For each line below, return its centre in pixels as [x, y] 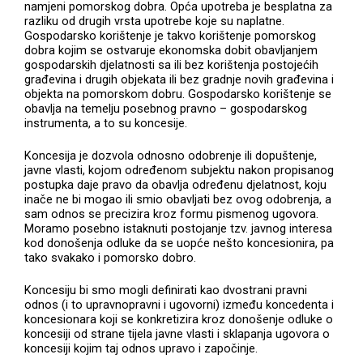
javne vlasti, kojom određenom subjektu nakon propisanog [179, 170]
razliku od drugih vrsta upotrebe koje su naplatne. [155, 21]
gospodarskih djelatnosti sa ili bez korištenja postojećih [172, 65]
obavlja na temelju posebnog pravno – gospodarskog [166, 109]
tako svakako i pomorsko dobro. [111, 257]
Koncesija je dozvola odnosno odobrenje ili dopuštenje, [171, 155]
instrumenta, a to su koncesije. [106, 124]
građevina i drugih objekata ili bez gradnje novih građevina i [179, 80]
